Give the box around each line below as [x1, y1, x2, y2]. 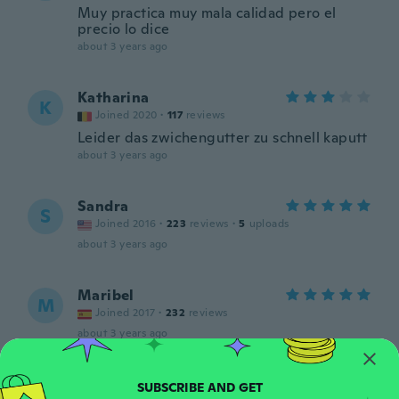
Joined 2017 [95, 305, 156, 320]
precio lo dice [77, 20, 170, 38]
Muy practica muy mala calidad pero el [77, 4, 337, 22]
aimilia [77, 375, 126, 394]
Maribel [77, 286, 134, 305]
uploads [248, 216, 289, 231]
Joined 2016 [95, 216, 157, 231]
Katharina [77, 88, 150, 107]
